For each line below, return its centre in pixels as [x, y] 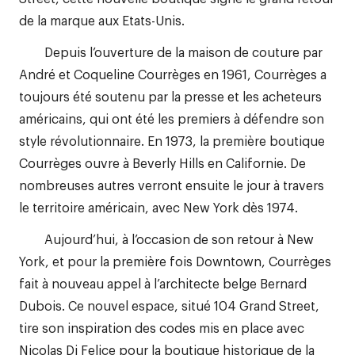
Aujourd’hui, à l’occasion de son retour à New [166, 239]
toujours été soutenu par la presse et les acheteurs [170, 96]
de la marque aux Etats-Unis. [102, 20]
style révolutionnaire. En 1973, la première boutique [172, 140]
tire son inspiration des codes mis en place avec [162, 327]
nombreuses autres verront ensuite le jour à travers [172, 185]
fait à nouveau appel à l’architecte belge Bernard [163, 283]
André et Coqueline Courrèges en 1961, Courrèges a [173, 74]
